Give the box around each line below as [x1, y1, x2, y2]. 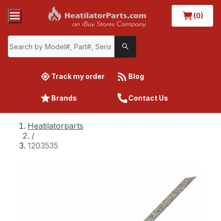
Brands [51, 93, 77, 102]
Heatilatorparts [28, 120, 83, 131]
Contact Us [128, 93, 168, 102]
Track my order [51, 72, 105, 80]
